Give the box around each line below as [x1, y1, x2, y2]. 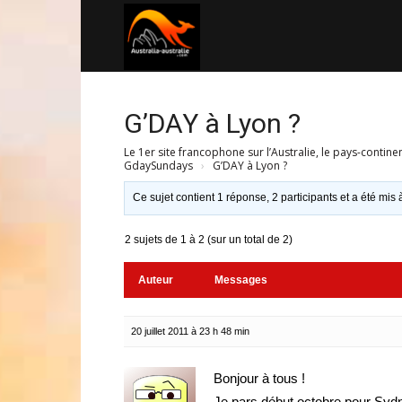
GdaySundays [124, 158, 193, 173]
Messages [214, 274, 267, 286]
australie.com [198, 98, 277, 115]
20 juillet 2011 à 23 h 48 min [131, 326, 249, 336]
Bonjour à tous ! [214, 371, 305, 386]
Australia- [198, 26, 254, 43]
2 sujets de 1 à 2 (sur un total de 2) [125, 233, 293, 246]
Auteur [138, 274, 173, 286]
